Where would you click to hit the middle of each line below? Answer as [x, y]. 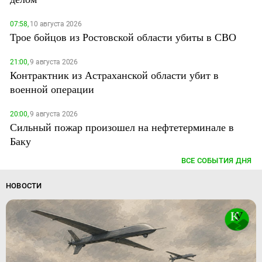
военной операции [52, 89]
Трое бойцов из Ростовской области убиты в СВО [123, 37]
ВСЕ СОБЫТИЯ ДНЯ [216, 160]
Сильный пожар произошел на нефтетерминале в [122, 127]
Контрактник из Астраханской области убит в [114, 75]
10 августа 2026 [55, 24]
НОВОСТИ [24, 185]
